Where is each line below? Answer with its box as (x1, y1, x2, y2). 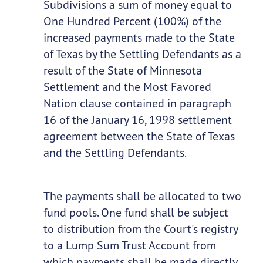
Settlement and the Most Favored (43, 79, 211, 95)
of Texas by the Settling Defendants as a (43, 46, 241, 62)
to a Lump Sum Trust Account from (43, 238, 216, 253)
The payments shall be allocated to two (43, 188, 241, 204)
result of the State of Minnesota (43, 63, 202, 78)
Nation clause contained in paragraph (43, 96, 231, 111)
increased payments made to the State (43, 30, 235, 45)
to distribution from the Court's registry (43, 221, 238, 237)
